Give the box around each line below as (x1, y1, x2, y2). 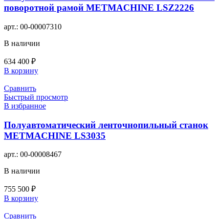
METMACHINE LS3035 (4, 130, 106, 141)
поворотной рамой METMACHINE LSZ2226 (4, 2, 194, 13)
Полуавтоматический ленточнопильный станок (4, 119, 208, 130)
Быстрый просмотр (4, 92, 68, 101)
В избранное (4, 101, 46, 110)
